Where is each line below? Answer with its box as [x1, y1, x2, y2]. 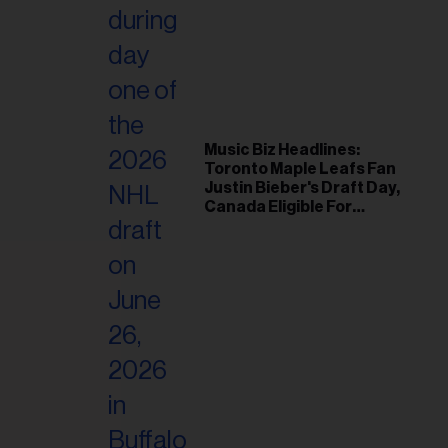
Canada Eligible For [204, 199, 352, 215]
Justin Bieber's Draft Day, [204, 180, 400, 196]
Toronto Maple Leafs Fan [204, 161, 396, 177]
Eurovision [204, 218, 286, 234]
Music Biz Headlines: [204, 142, 360, 158]
